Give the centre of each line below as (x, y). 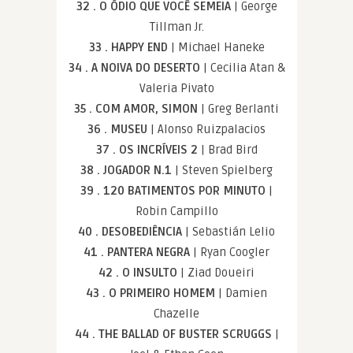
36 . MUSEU (119, 130)
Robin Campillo (176, 212)
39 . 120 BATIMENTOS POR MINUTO (175, 191)
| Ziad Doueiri (217, 273)
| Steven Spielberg (224, 171)
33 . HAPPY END (130, 48)
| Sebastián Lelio (230, 232)
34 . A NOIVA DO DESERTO (136, 68)
